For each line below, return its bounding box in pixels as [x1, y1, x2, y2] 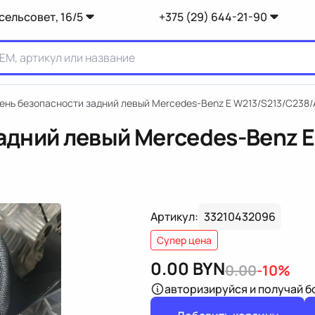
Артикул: [150, 209, 198, 224]
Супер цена [157, 233, 212, 247]
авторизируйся [165, 281, 247, 297]
